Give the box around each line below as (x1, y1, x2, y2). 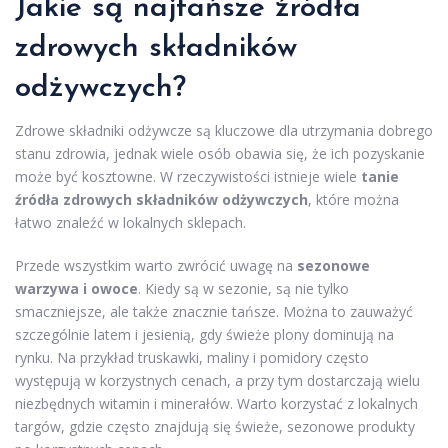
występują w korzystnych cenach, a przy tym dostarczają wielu (15, 371, 420, 390)
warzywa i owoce (15, 279, 138, 298)
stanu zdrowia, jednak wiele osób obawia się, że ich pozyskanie (15, 144, 425, 163)
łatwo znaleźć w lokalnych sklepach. (15, 213, 246, 232)
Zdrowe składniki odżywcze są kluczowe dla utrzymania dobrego (15, 121, 433, 140)
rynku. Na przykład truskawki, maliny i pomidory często (15, 348, 369, 367)
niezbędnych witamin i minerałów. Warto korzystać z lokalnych (15, 394, 418, 413)
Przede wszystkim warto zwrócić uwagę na (15, 256, 297, 275)
